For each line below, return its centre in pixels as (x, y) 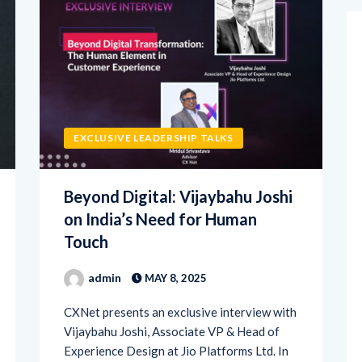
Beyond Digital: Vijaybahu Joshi (178, 168)
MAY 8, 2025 (175, 249)
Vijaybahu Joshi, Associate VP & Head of (172, 303)
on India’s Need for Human (160, 190)
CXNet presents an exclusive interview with (180, 283)
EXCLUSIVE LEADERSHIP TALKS (154, 109)
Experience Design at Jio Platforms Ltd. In (176, 322)
